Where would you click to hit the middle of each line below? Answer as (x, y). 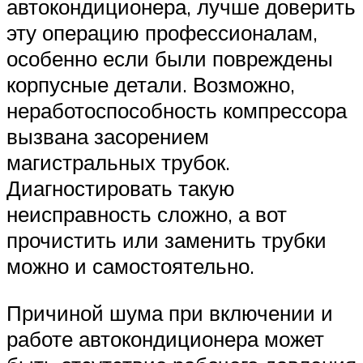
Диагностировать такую (121, 188)
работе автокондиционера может (165, 338)
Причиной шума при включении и (170, 312)
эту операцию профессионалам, (162, 33)
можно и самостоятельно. (130, 266)
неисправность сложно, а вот (147, 214)
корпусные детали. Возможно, (151, 85)
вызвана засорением (108, 137)
